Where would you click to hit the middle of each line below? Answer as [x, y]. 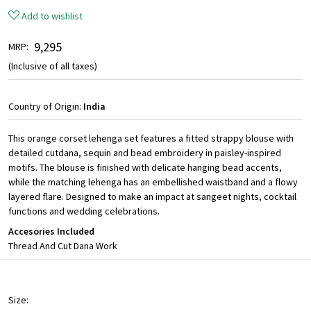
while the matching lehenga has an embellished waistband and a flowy [153, 182]
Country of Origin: [46, 107]
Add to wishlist [52, 16]
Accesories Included [51, 232]
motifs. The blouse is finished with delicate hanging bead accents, [145, 168]
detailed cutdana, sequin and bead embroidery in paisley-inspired [145, 153]
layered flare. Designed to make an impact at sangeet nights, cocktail [152, 197]
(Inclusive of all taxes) [53, 66]
